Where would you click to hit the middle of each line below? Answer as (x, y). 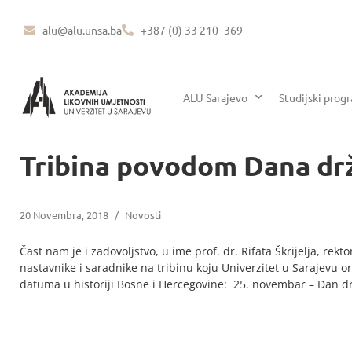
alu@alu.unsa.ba (82, 30)
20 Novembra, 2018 (64, 214)
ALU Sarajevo (215, 97)
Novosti (143, 214)
